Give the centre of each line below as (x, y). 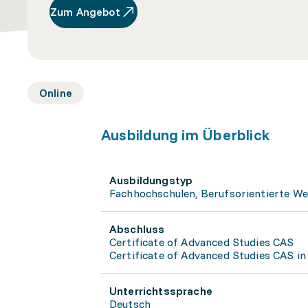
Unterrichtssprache (161, 291)
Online (56, 92)
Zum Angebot (85, 12)
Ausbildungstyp (151, 180)
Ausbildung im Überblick (186, 135)
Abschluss (137, 229)
